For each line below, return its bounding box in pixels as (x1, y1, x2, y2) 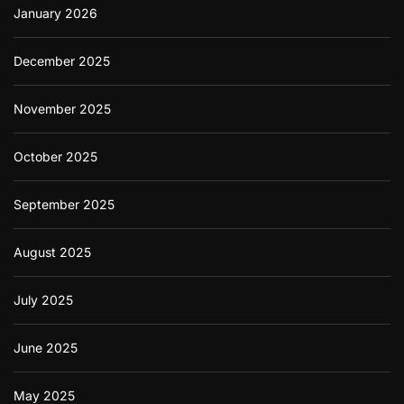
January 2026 (14, 5, 97, 21)
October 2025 (14, 148, 97, 164)
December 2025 (14, 52, 110, 69)
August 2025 (14, 243, 91, 260)
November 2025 (14, 100, 111, 116)
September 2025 (14, 196, 115, 212)
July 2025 (14, 291, 73, 308)
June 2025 (14, 339, 78, 355)
